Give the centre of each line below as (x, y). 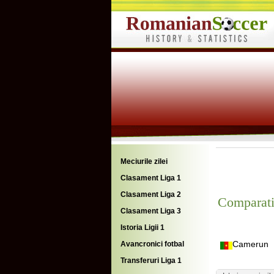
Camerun (250, 244)
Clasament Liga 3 (151, 211)
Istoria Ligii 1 (143, 228)
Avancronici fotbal (152, 244)
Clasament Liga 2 (151, 194)
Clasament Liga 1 (151, 178)
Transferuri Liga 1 (151, 261)
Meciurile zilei (144, 161)
